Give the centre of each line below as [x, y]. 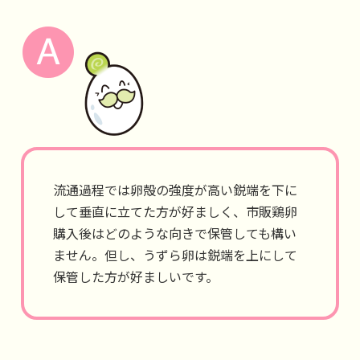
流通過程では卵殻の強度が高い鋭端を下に [175, 190]
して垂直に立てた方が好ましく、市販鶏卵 [175, 211]
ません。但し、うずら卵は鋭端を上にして [175, 255]
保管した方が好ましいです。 [136, 276]
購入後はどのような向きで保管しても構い [175, 233]
